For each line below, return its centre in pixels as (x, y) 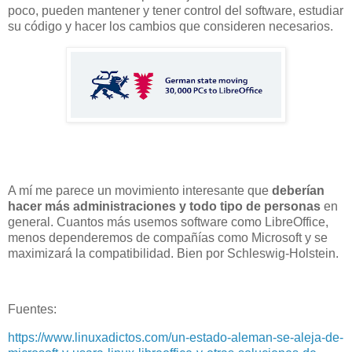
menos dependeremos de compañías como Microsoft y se (168, 237)
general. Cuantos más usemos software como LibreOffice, (168, 222)
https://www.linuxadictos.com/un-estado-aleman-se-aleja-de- (176, 338)
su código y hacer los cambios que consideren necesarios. (170, 27)
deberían (298, 190)
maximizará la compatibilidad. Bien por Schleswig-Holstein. (173, 253)
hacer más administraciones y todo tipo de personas (164, 206)
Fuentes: (32, 310)
